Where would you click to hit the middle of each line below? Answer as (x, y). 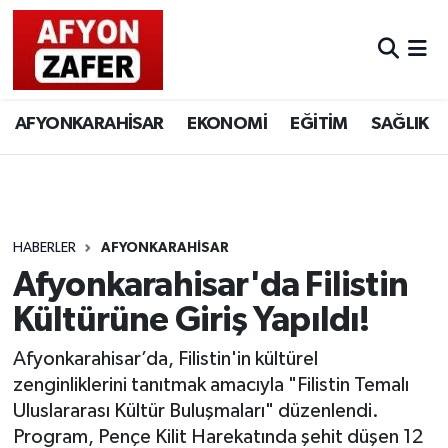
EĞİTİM (319, 124)
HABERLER (44, 248)
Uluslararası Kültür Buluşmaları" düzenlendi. (195, 411)
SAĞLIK (400, 124)
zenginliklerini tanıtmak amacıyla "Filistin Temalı (210, 385)
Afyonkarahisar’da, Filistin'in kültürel (165, 359)
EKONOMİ (227, 124)
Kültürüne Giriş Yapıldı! (191, 320)
